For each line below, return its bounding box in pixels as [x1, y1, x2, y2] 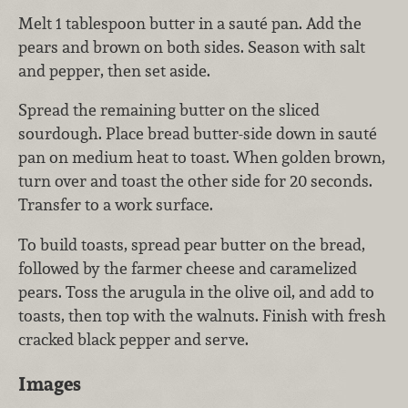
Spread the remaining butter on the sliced [18, 99, 320, 121]
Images [18, 371, 81, 396]
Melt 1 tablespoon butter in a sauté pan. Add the [18, 12, 362, 34]
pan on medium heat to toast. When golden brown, [18, 147, 385, 168]
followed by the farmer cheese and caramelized [18, 258, 357, 280]
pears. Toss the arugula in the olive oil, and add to [18, 281, 374, 303]
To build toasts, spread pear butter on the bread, [18, 234, 365, 256]
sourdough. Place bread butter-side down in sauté [18, 123, 377, 145]
